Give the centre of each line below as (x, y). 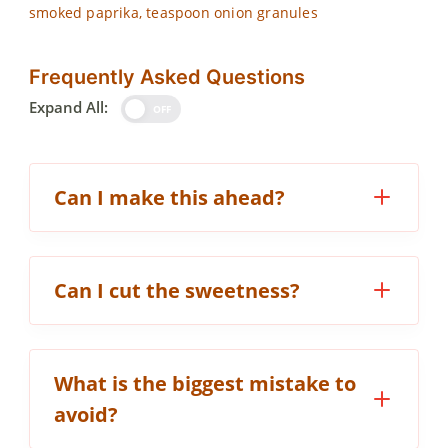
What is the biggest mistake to (205, 383)
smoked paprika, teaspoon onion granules (173, 12)
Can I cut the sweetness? (177, 290)
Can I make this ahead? (169, 197)
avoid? (86, 414)
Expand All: (68, 106)
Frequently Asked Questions (167, 76)
